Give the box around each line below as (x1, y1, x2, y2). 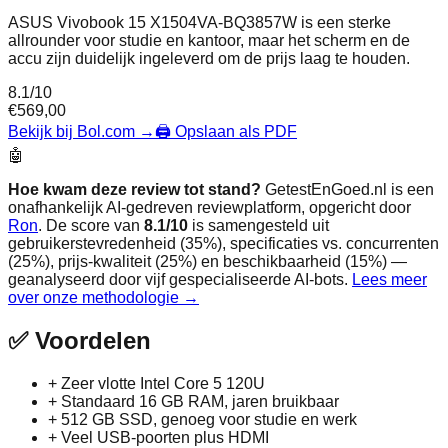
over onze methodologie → (8, 288, 199, 306)
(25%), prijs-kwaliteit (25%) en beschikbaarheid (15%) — (8, 252, 407, 270)
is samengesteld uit (188, 216, 329, 234)
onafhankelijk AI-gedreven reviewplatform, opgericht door (8, 198, 411, 216)
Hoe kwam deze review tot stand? (8, 180, 261, 198)
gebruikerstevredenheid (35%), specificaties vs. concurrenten (8, 234, 439, 252)
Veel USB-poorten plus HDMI (61, 428, 269, 446)
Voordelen (28, 326, 151, 354)
